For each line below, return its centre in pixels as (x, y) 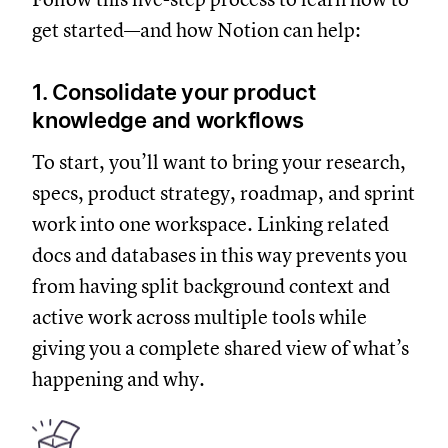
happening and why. (118, 379)
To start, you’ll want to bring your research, (219, 162)
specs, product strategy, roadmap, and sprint (223, 193)
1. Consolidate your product (174, 91)
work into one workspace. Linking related (210, 224)
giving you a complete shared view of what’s (220, 348)
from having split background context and (211, 286)
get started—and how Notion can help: (196, 30)
